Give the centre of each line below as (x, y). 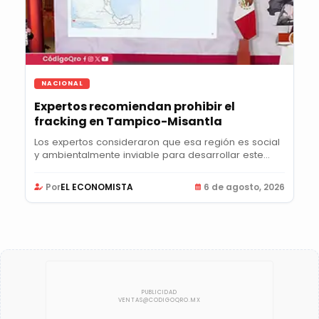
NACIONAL (62, 84)
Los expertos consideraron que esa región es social (157, 142)
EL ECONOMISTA (97, 187)
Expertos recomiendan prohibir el (135, 107)
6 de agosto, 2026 (244, 187)
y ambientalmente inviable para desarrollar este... (152, 155)
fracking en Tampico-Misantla (128, 122)
